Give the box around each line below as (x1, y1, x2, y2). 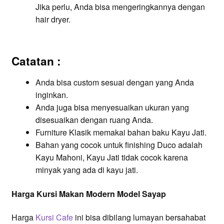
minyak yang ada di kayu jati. (35, 164, 138, 176)
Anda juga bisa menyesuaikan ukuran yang (35, 101, 189, 113)
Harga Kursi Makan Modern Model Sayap (11, 187, 166, 199)
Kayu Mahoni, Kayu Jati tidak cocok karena (35, 151, 188, 163)
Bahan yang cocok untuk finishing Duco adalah (35, 139, 202, 151)
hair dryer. (35, 13, 70, 25)
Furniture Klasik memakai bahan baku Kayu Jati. (35, 126, 206, 138)
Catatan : (11, 52, 64, 69)
